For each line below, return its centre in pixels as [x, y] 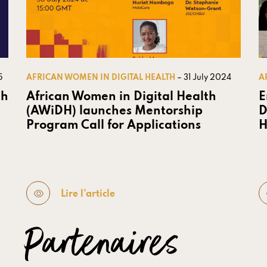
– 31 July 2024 [204, 78]
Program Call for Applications [114, 126]
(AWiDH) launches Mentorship [114, 112]
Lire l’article [88, 194]
